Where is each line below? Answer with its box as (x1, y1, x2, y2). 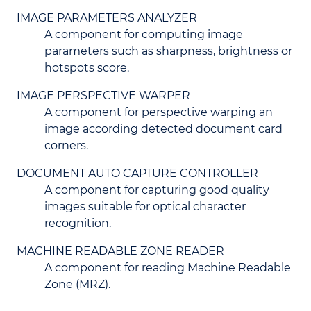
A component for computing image (44, 28, 243, 41)
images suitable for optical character (44, 200, 246, 213)
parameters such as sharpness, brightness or (44, 44, 292, 58)
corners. (44, 139, 88, 152)
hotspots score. (44, 61, 129, 74)
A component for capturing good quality (44, 183, 269, 196)
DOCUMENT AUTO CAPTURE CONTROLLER (17, 167, 258, 180)
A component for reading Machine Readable (44, 261, 291, 274)
